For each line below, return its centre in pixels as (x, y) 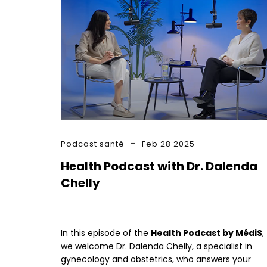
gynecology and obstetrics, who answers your (156, 259)
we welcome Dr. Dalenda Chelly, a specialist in (156, 246)
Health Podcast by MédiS (207, 233)
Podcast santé (93, 144)
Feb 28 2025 (168, 144)
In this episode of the (106, 233)
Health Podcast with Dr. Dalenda (159, 166)
